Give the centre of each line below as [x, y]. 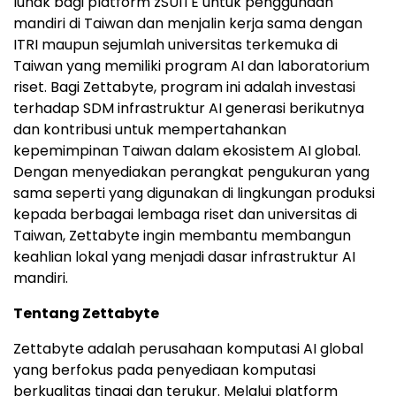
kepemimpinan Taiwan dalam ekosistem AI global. [187, 151]
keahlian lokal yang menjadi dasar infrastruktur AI [184, 257]
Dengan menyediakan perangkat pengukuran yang [191, 172]
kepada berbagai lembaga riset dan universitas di [185, 215]
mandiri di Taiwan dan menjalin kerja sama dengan [188, 24]
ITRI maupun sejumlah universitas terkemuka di [175, 45]
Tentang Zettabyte [86, 314]
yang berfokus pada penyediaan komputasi [164, 370]
